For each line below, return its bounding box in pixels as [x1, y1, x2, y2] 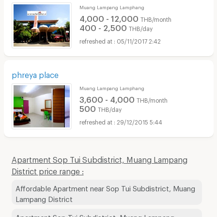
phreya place [11, 70, 59, 77]
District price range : [11, 166, 84, 173]
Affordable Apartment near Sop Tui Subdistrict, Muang [15, 184, 195, 190]
